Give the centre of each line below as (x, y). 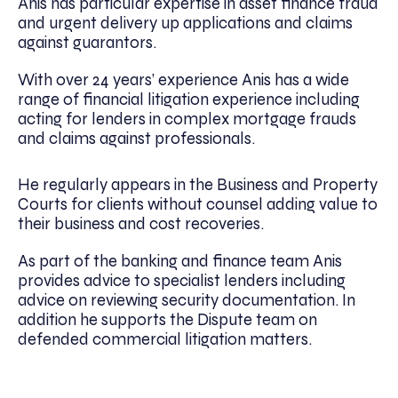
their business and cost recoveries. (141, 223)
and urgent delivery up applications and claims (185, 23)
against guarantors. (87, 42)
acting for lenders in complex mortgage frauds (187, 119)
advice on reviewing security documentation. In (187, 300)
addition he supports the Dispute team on (167, 319)
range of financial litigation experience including (189, 99)
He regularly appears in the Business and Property (198, 184)
